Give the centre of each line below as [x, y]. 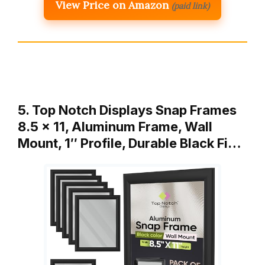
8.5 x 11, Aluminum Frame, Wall [115, 126]
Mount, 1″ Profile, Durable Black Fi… [130, 143]
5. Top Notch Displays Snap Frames [127, 110]
